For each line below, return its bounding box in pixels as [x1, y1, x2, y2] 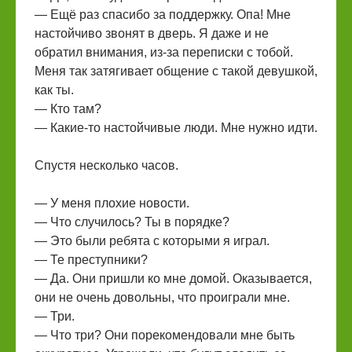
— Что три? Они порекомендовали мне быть [35, 328, 295, 342]
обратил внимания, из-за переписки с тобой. [35, 46, 293, 59]
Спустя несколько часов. [35, 159, 178, 172]
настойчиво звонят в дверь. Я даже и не [35, 27, 269, 40]
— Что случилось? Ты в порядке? [35, 215, 229, 229]
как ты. [35, 83, 74, 97]
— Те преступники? [35, 253, 148, 266]
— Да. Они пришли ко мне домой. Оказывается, [35, 272, 312, 285]
